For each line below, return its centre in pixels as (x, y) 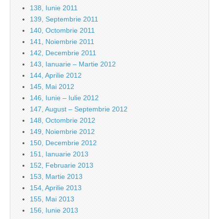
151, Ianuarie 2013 (59, 154)
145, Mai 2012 (52, 87)
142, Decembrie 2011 (63, 53)
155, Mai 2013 (52, 199)
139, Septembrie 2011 (64, 19)
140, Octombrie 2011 (62, 31)
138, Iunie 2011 (54, 8)
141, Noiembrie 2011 (62, 42)
